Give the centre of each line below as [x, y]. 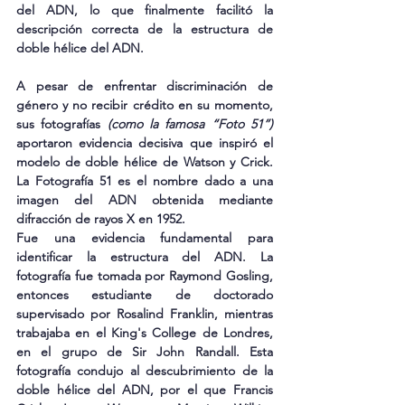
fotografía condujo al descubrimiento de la [145, 370]
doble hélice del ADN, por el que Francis [145, 389]
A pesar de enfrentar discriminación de [145, 85]
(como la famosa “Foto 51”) [190, 123]
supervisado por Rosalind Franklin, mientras [145, 313]
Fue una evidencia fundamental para [145, 237]
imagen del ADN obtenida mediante [145, 199]
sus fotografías [62, 123]
